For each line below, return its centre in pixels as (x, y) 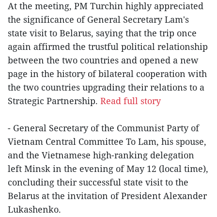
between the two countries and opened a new (103, 60)
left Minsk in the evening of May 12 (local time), (108, 169)
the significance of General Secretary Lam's (98, 20)
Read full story (131, 101)
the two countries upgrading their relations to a (106, 87)
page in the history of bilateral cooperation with (107, 74)
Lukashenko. (34, 209)
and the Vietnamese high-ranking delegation (101, 155)
